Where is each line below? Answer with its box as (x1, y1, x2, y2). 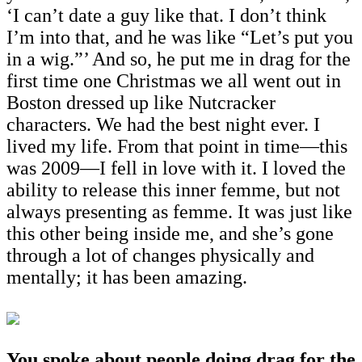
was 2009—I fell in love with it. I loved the (6, 157, 346, 179)
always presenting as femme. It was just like (6, 200, 352, 222)
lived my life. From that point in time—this (6, 135, 347, 157)
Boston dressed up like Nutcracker (6, 91, 276, 113)
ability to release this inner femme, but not (6, 179, 340, 200)
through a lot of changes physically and (6, 244, 314, 266)
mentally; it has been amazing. (6, 266, 247, 288)
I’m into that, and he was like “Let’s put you (6, 26, 353, 48)
